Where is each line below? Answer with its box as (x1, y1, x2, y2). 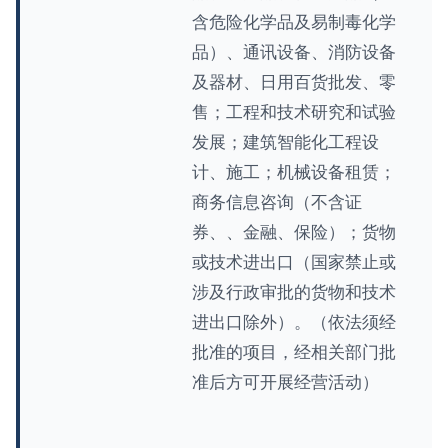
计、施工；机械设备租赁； (192, 162, 396, 182)
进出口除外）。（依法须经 (192, 312, 396, 332)
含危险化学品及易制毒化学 (192, 12, 396, 32)
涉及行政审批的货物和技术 (192, 282, 396, 302)
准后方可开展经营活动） (192, 372, 379, 392)
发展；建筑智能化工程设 (192, 132, 379, 152)
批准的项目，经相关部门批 (192, 342, 396, 362)
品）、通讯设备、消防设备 (192, 42, 396, 62)
